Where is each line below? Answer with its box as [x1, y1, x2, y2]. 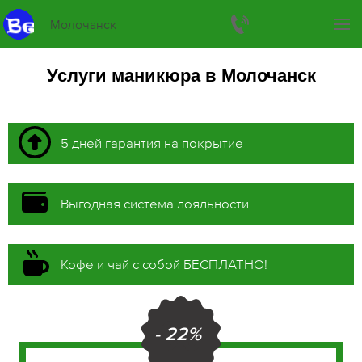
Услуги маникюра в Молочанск [46, 65, 316, 86]
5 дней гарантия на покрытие [61, 135, 243, 151]
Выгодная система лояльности [61, 196, 249, 212]
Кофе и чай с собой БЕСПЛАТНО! [61, 256, 267, 272]
